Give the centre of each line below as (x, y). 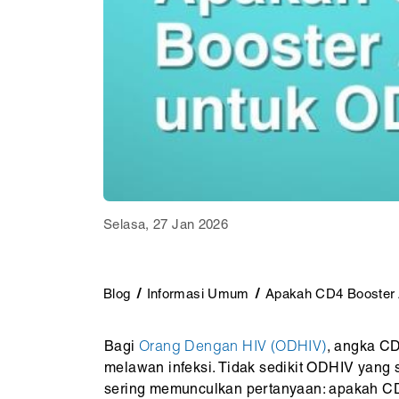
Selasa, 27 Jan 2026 (166, 225)
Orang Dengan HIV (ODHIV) (233, 348)
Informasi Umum (198, 295)
